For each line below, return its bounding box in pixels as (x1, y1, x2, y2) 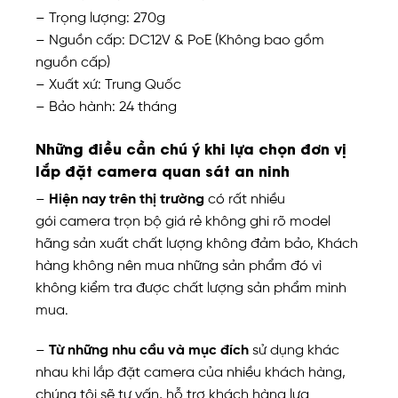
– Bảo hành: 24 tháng (36, 99, 177, 115)
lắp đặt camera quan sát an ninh (36, 159, 290, 180)
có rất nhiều (204, 191, 285, 207)
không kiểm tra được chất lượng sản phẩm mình (36, 280, 346, 296)
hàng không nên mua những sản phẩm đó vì (36, 258, 322, 274)
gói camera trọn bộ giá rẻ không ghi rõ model (36, 213, 330, 229)
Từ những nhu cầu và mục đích (49, 343, 249, 359)
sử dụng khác (249, 343, 339, 359)
